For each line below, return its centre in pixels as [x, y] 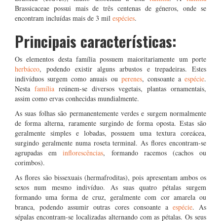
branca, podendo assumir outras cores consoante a [94, 207]
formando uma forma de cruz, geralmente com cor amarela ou [110, 197]
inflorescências [83, 153]
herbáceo [27, 69]
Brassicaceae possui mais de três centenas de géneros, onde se [110, 8]
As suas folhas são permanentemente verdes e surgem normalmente [110, 113]
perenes [131, 79]
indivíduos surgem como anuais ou [68, 79]
